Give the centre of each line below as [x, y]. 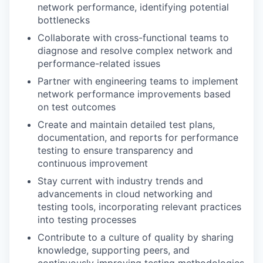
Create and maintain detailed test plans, [126, 124]
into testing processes [87, 220]
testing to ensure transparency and [115, 150]
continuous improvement [93, 163]
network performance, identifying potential [133, 7]
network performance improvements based [134, 94]
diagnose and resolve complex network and [135, 50]
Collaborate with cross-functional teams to [133, 38]
